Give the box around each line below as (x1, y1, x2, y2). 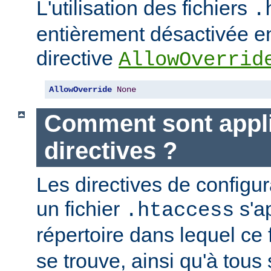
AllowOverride (49, 85, 112, 95)
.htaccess (125, 198, 234, 222)
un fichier (36, 197, 125, 220)
